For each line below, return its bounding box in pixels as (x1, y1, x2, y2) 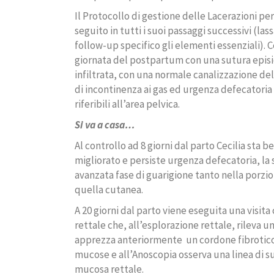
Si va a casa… (75, 118, 135, 132)
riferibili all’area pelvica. (75, 97, 180, 111)
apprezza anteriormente (75, 233, 182, 247)
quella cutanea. (75, 183, 143, 197)
